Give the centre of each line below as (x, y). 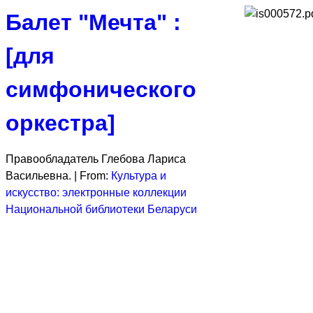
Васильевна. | (43, 176)
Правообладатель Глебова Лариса (96, 159)
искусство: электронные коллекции (96, 192)
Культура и (139, 176)
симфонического (101, 89)
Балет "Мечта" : (93, 22)
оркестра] (60, 123)
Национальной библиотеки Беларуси (101, 209)
